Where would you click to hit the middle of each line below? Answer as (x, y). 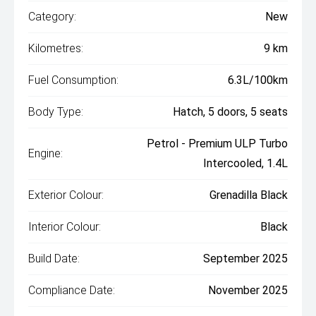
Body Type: (56, 112)
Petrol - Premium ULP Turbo (217, 144)
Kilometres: (56, 48)
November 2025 (248, 290)
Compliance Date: (72, 290)
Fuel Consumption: (73, 80)
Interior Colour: (65, 227)
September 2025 (245, 259)
